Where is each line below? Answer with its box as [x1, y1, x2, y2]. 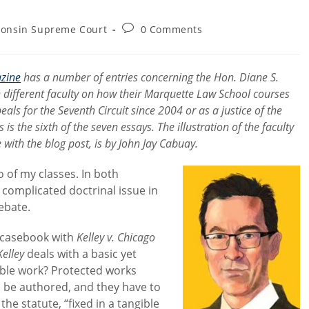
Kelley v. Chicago [77, 230, 156, 245]
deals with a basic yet [27, 246, 137, 261]
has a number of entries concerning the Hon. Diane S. [21, 70, 279, 85]
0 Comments [140, 23, 203, 36]
